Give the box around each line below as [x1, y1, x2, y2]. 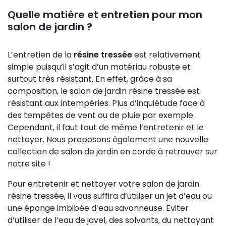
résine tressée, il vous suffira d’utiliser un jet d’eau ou [8, 190, 212, 202]
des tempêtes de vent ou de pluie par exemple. [8, 109, 195, 122]
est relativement [134, 49, 201, 61]
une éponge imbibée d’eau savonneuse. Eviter [8, 202, 189, 214]
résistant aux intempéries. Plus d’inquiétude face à [8, 97, 205, 109]
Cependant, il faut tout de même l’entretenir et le [8, 122, 204, 134]
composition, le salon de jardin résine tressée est [8, 85, 200, 97]
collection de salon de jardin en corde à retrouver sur [8, 146, 217, 158]
